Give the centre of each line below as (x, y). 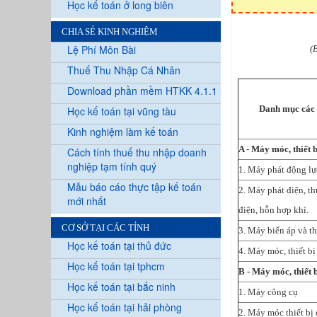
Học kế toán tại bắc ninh (121, 286)
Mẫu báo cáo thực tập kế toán (134, 186)
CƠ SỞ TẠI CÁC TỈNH (105, 227)
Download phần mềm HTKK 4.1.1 (142, 90)
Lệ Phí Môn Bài (102, 49)
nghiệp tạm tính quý (112, 166)
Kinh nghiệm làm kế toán (123, 131)
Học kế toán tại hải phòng (125, 307)
